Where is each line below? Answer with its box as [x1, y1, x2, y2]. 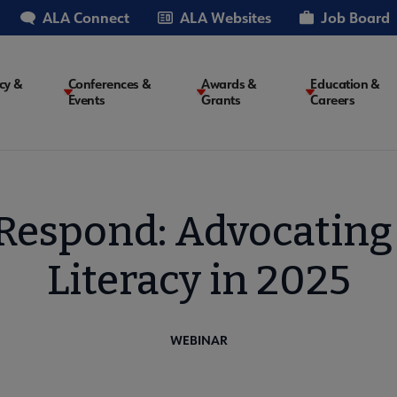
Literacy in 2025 [46, 255, 351, 305]
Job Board [321, 8, 390, 27]
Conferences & [67, 75, 152, 93]
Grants [201, 91, 241, 109]
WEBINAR [169, 331, 228, 348]
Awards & [201, 75, 257, 93]
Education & [310, 75, 380, 93]
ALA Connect [43, 8, 129, 27]
